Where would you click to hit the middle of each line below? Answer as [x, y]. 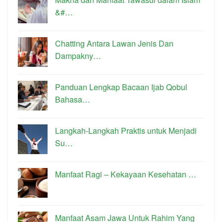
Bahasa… [73, 100]
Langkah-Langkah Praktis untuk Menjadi [126, 131]
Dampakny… [78, 56]
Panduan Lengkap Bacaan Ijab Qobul [121, 87]
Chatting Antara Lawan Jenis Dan [114, 44]
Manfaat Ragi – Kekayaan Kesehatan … [126, 174]
